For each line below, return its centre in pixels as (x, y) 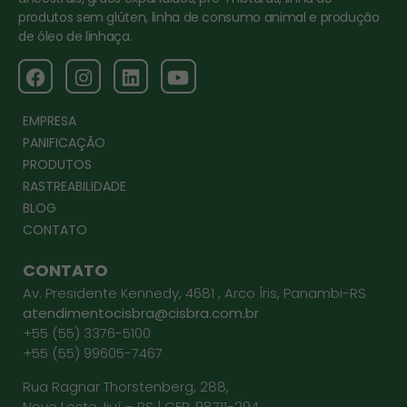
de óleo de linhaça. (77, 36)
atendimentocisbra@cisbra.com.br (141, 313)
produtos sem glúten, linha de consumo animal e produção (199, 17)
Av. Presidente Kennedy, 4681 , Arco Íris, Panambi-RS (194, 293)
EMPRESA (50, 121)
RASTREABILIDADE (74, 187)
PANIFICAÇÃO (64, 143)
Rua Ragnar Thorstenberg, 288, (126, 386)
